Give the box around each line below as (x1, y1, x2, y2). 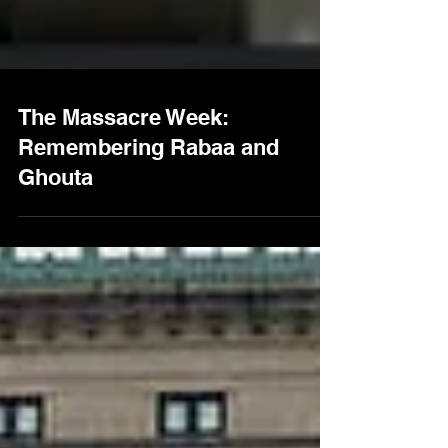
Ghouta (18, 208, 93, 234)
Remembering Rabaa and (18, 178, 279, 204)
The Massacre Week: (18, 148, 229, 174)
